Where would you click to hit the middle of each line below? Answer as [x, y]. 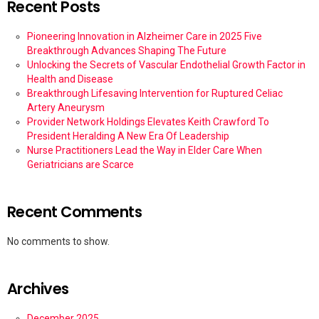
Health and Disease [70, 79]
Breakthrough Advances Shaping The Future [127, 51]
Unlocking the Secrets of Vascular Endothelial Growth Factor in [166, 65]
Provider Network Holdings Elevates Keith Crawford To [148, 122]
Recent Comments [75, 212]
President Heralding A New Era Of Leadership [128, 136]
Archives [38, 289]
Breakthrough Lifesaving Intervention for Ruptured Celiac [155, 94]
